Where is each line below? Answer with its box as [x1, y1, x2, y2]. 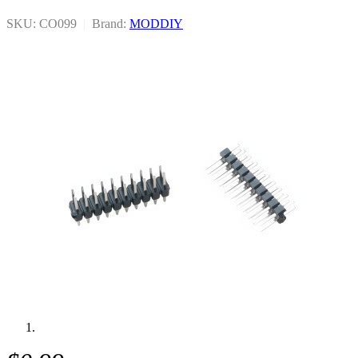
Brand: [86, 16, 129, 30]
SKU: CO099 [6, 16, 80, 30]
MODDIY [129, 16, 183, 30]
